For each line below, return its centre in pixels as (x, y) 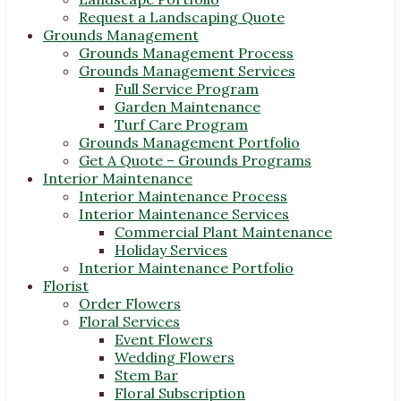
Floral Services (129, 321)
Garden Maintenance (188, 106)
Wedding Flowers (175, 357)
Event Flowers (164, 339)
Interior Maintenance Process (183, 196)
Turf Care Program (181, 124)
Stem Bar (146, 375)
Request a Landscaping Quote (182, 17)
